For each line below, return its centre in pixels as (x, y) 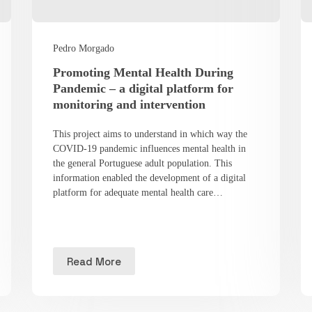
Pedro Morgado (83, 49)
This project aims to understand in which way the (150, 134)
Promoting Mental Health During (143, 73)
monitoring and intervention (129, 105)
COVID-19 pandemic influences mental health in (149, 149)
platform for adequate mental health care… (138, 193)
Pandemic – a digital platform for (143, 89)
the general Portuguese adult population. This (142, 164)
